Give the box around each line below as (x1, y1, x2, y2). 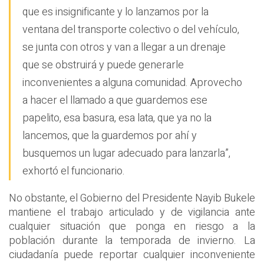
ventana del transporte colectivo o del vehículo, (22, 21, 239, 38)
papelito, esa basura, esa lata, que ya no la (22, 110, 212, 126)
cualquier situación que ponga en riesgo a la (9, 218, 255, 235)
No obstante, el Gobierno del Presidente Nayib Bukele (9, 190, 255, 206)
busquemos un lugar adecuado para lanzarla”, (22, 145, 230, 161)
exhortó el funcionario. (22, 163, 125, 179)
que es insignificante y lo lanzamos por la (22, 4, 209, 20)
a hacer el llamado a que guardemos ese (22, 92, 207, 108)
